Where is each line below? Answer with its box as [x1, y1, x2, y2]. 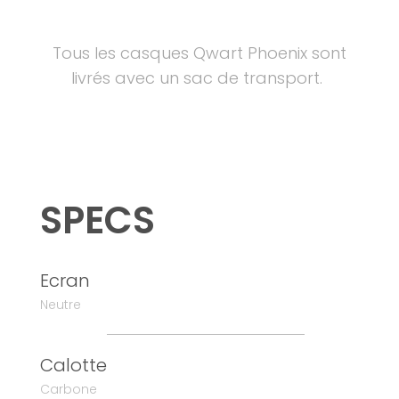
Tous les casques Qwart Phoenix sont [52, 42, 346, 65]
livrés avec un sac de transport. [71, 67, 328, 90]
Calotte [39, 353, 107, 379]
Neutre [39, 296, 81, 314]
